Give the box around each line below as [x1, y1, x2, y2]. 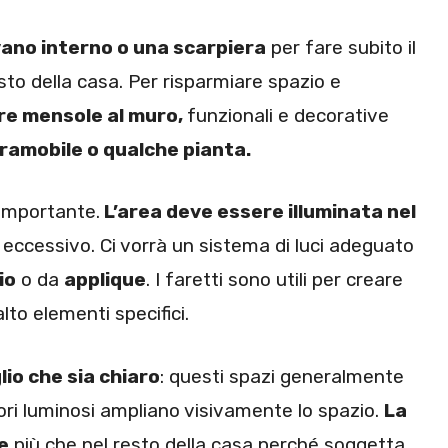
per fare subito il [266, 35, 416, 59]
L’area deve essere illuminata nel [100, 200, 416, 224]
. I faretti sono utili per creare [146, 268, 403, 292]
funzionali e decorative [187, 103, 389, 127]
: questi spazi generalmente [160, 364, 404, 388]
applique [64, 268, 146, 292]
